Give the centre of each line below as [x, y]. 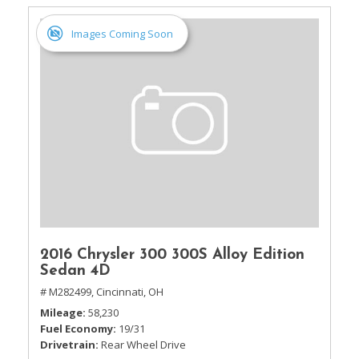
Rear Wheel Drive [143, 345]
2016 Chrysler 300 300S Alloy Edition [172, 255]
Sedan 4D [75, 271]
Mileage [61, 313]
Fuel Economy [77, 329]
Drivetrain [68, 345]
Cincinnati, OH [130, 292]
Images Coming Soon [122, 33]
